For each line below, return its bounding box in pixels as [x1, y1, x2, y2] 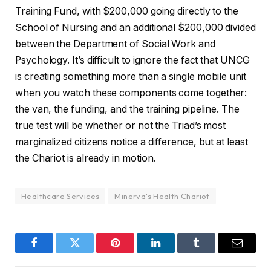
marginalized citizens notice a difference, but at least [15, 136, 248, 148]
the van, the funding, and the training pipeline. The [15, 103, 240, 116]
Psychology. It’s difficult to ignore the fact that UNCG [15, 54, 250, 67]
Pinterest [114, 246, 152, 258]
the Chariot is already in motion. [15, 152, 156, 165]
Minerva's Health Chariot [114, 191, 210, 201]
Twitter [74, 246, 105, 258]
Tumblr [195, 246, 227, 258]
